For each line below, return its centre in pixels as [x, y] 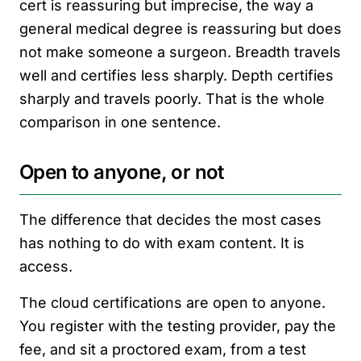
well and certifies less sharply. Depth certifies [176, 75]
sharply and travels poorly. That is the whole [172, 99]
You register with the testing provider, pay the [178, 326]
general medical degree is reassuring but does [180, 29]
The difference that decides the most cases [170, 220]
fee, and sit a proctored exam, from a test [163, 349]
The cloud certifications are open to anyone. [172, 303]
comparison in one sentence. [120, 122]
